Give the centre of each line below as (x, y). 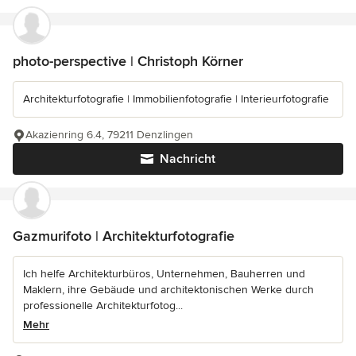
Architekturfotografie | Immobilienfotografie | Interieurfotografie (176, 99)
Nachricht (188, 159)
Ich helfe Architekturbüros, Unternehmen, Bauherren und (164, 274)
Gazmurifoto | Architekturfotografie (124, 236)
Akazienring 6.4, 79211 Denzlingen (109, 135)
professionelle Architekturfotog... (103, 306)
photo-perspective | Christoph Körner (128, 61)
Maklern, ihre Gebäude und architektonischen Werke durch (168, 290)
